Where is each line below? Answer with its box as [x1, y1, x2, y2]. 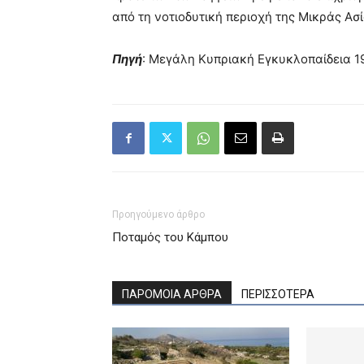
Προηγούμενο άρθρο [112, 209, 205, 220]
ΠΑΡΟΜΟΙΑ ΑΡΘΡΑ [122, 288, 222, 301]
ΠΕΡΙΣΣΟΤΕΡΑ [241, 288, 314, 301]
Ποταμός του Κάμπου [112, 230, 228, 245]
